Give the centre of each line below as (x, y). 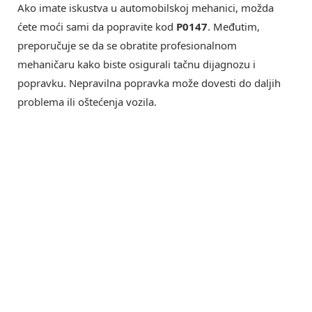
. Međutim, (234, 27)
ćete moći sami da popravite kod (97, 27)
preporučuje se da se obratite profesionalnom (127, 46)
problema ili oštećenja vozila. (87, 102)
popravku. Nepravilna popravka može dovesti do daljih (149, 83)
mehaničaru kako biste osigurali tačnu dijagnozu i (136, 64)
